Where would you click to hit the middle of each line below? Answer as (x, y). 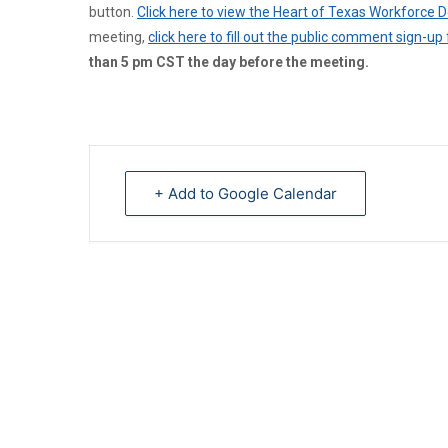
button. (113, 12)
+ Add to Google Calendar (245, 193)
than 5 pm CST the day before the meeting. (229, 62)
